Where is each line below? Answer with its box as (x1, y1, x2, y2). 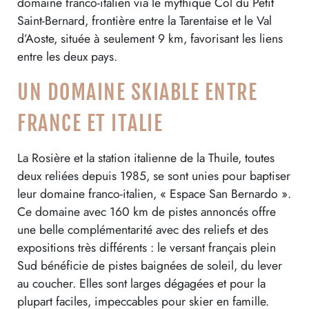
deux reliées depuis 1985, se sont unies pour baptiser (17, 166, 290, 185)
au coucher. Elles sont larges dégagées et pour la (17, 274, 266, 292)
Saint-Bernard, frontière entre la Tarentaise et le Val (17, 11, 272, 30)
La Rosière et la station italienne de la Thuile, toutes (17, 148, 275, 167)
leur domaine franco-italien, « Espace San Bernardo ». (17, 184, 291, 203)
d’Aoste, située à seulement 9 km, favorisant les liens (17, 29, 283, 48)
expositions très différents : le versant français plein (17, 238, 276, 257)
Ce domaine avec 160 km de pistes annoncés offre (17, 202, 276, 221)
